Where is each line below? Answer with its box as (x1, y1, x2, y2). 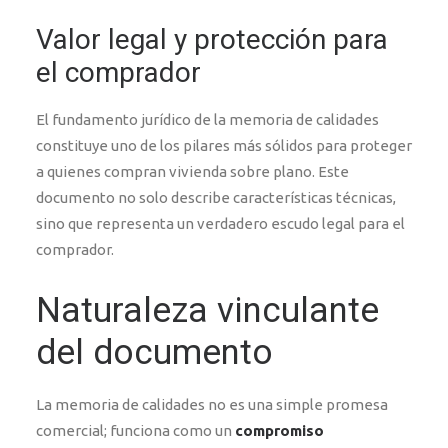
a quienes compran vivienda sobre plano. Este (36, 163, 349, 180)
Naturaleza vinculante (36, 290, 379, 331)
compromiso (235, 422, 324, 439)
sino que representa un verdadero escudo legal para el (36, 215, 405, 232)
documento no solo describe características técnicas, (36, 189, 396, 206)
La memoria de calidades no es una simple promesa (36, 396, 388, 413)
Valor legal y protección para (36, 23, 388, 56)
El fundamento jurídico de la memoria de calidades (36, 111, 379, 128)
